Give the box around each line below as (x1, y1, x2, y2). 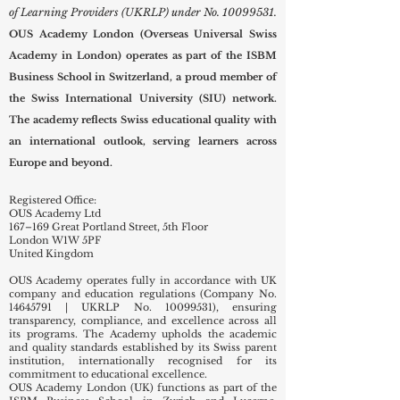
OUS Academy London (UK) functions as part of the (9, 380, 277, 394)
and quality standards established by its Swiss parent (9, 340, 277, 354)
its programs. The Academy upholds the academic (9, 327, 277, 340)
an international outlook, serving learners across (9, 134, 277, 147)
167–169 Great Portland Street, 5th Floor (9, 220, 208, 233)
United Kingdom (9, 246, 94, 260)
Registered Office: (9, 193, 96, 206)
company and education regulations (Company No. (9, 287, 277, 300)
